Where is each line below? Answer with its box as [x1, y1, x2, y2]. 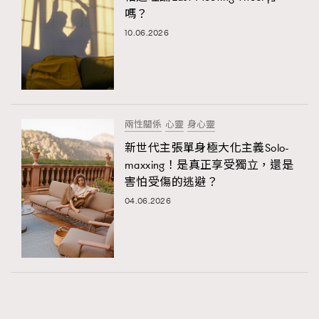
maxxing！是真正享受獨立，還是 [125, 157, 294, 172]
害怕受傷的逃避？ [125, 174, 219, 189]
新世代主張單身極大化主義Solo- [125, 140, 290, 155]
